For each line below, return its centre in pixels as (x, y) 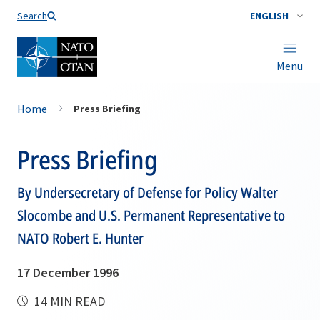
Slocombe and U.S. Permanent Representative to (151, 215)
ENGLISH (269, 16)
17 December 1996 (68, 272)
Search (32, 16)
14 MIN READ (68, 301)
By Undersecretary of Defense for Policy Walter (147, 192)
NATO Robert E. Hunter (80, 238)
